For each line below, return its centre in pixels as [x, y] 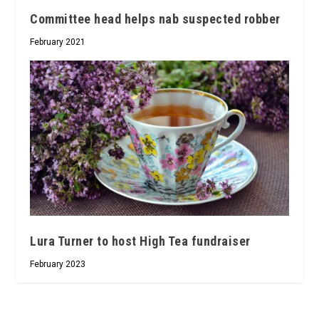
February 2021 [58, 42]
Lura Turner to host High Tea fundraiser [140, 241]
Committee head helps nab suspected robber [155, 19]
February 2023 [58, 264]
